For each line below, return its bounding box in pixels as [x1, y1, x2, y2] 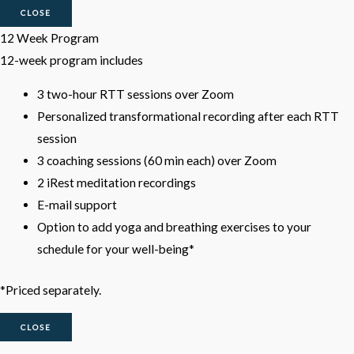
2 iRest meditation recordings [36, 175, 196, 190]
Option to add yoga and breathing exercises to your [36, 220, 311, 235]
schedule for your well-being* [36, 242, 197, 257]
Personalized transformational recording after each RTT [36, 109, 339, 124]
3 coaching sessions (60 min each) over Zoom [36, 153, 277, 168]
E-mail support [36, 198, 119, 213]
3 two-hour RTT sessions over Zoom [36, 87, 234, 102]
